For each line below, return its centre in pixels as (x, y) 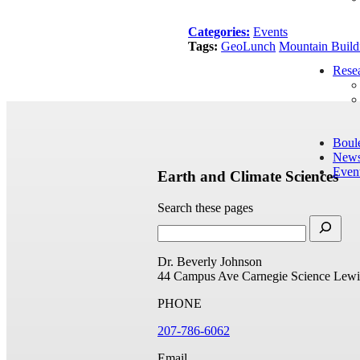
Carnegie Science (286, 276)
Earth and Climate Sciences (248, 177)
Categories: (219, 31)
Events (271, 31)
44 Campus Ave (198, 276)
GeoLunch (249, 46)
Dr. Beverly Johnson (210, 261)
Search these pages (205, 207)
